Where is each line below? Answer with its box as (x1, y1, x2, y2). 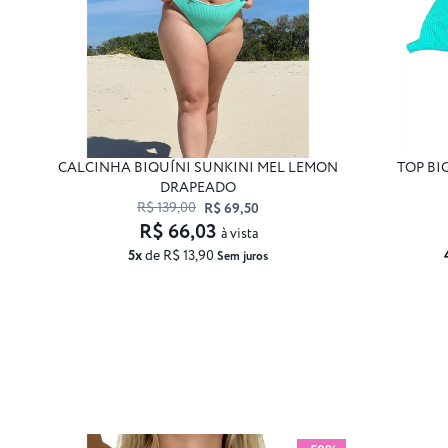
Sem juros (217, 247, 268, 265)
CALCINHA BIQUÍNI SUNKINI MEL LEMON (58, 157, 338, 178)
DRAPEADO (160, 177, 236, 198)
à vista (220, 223, 258, 244)
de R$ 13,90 (142, 245, 217, 266)
